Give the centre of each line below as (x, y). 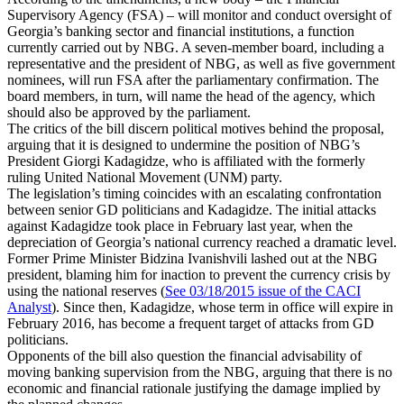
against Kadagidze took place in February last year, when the (180, 225)
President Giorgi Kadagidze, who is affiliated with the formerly (186, 161)
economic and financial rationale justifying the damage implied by (194, 388)
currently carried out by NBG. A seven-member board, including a (196, 47)
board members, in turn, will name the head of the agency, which (191, 96)
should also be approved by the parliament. (129, 112)
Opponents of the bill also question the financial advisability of (184, 355)
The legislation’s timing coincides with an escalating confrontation (194, 193)
